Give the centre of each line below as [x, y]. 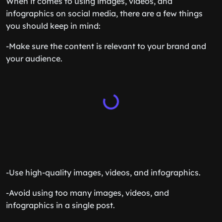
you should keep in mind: [53, 26]
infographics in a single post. [60, 205]
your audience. [34, 58]
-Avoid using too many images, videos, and [87, 193]
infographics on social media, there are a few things [104, 13]
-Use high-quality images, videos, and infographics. [103, 172]
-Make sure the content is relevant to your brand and [106, 46]
